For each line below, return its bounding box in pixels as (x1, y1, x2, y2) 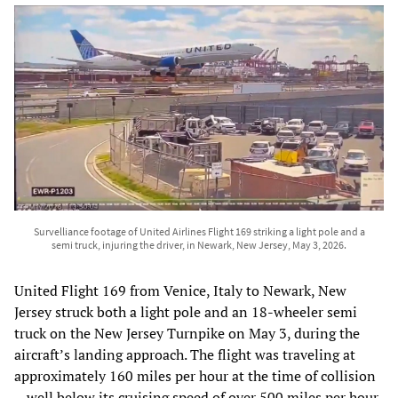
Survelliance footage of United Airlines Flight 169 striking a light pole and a (33, 225, 365, 239)
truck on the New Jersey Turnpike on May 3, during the (14, 323, 360, 344)
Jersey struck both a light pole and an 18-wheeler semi (14, 302, 357, 322)
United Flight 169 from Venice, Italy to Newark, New (14, 281, 346, 301)
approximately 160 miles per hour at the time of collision (14, 366, 376, 386)
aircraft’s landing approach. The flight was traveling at (14, 345, 355, 365)
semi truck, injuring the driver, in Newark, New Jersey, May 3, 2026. (52, 238, 346, 252)
